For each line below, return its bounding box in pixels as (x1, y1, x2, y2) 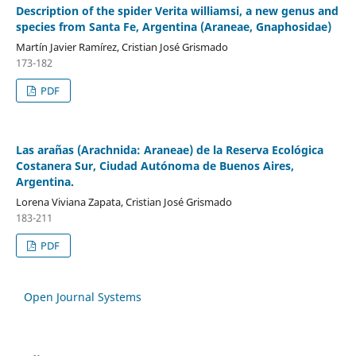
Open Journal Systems (24, 288, 141, 304)
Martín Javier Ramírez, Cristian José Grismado (15, 39, 228, 54)
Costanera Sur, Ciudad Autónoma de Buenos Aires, (15, 157, 294, 173)
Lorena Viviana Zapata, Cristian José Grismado (15, 194, 232, 209)
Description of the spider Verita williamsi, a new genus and (15, 2, 339, 18)
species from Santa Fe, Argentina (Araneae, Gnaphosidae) (15, 18, 331, 34)
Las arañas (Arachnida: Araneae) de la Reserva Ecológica (15, 141, 323, 157)
